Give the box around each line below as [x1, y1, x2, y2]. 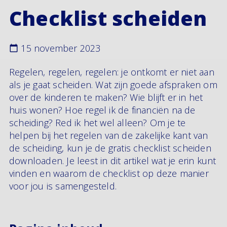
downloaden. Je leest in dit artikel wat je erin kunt [9, 155, 216, 167]
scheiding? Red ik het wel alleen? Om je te [9, 117, 186, 129]
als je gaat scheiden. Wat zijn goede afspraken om [9, 79, 217, 91]
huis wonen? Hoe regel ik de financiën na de [9, 104, 196, 116]
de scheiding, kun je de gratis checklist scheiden [9, 142, 211, 154]
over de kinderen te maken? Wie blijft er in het [9, 91, 203, 103]
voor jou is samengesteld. [9, 180, 117, 192]
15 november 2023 [18, 42, 101, 54]
